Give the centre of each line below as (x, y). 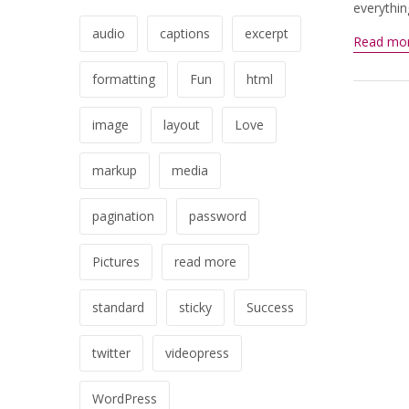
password (218, 216)
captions (185, 33)
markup (115, 170)
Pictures (116, 262)
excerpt (267, 33)
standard (118, 307)
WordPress (125, 399)
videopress (197, 353)
